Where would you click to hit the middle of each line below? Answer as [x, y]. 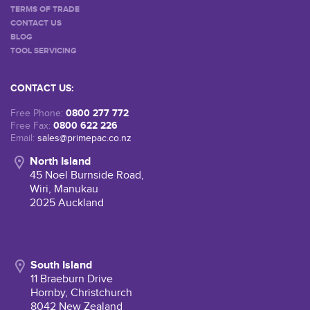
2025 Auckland [67, 203]
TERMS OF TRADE [45, 9]
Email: [22, 138]
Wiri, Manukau [64, 189]
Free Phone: [38, 113]
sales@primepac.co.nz [84, 138]
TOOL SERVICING [44, 51]
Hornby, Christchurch [81, 293]
